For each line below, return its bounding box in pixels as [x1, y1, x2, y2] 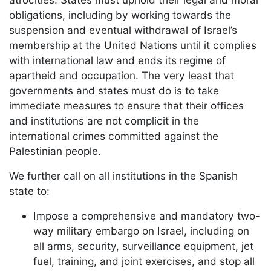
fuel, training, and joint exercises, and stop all [33, 254, 255, 267]
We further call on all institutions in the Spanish [9, 169, 238, 182]
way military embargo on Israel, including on [33, 224, 249, 237]
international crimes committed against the [9, 129, 218, 142]
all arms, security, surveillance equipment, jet [33, 239, 253, 252]
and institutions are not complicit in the [9, 114, 199, 127]
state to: [9, 184, 53, 197]
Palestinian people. [9, 144, 104, 157]
